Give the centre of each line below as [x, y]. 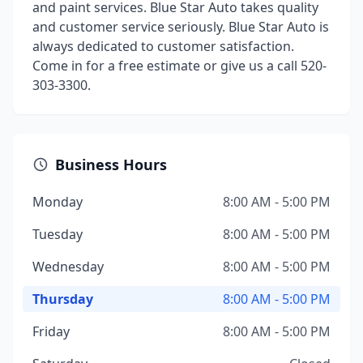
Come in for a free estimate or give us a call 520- [179, 66]
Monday [58, 202]
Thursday [63, 299]
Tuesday [58, 234]
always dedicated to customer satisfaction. [163, 46]
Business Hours [111, 164]
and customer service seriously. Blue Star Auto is [181, 27]
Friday [51, 331]
